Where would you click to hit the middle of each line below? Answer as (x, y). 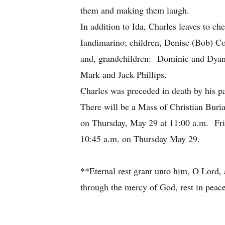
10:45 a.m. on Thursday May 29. (140, 139)
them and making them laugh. (135, 10)
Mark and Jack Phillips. (124, 74)
